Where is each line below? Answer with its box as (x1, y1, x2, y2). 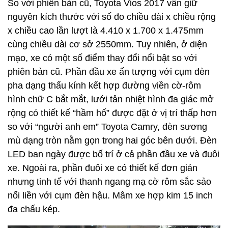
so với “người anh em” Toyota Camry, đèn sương (8, 122, 207, 132)
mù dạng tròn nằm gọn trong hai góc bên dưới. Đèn (8, 135, 217, 146)
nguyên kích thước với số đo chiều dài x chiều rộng (8, 12, 216, 22)
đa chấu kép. (8, 204, 60, 215)
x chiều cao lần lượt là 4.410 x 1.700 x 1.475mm (8, 25, 204, 36)
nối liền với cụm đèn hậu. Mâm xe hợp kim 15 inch (8, 190, 213, 201)
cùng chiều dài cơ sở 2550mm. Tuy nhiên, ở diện (8, 39, 207, 50)
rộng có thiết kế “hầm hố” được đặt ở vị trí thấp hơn (8, 108, 217, 119)
